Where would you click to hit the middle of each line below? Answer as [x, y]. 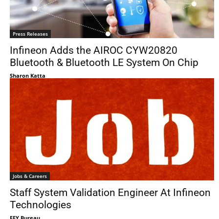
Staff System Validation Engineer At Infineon [110, 193]
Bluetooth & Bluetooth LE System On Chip [104, 63]
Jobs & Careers [30, 176]
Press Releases [30, 34]
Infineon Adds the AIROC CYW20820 [94, 50]
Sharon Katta [28, 76]
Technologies [41, 205]
